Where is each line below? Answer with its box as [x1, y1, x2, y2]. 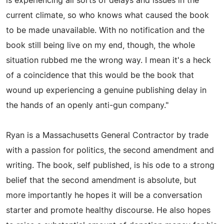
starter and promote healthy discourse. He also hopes [6, 206, 210, 214]
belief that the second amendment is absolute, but [6, 176, 196, 184]
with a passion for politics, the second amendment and [6, 146, 214, 154]
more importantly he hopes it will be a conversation [6, 191, 202, 199]
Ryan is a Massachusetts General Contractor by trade [6, 131, 208, 139]
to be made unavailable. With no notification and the [6, 26, 204, 34]
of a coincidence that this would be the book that [6, 71, 194, 79]
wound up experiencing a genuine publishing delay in [6, 86, 206, 94]
